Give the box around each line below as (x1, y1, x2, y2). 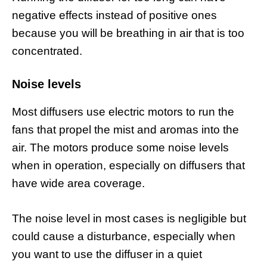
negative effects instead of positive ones (12, 8, 217, 21)
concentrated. (12, 44, 82, 57)
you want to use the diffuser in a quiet (12, 247, 202, 260)
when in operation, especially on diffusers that (12, 159, 245, 172)
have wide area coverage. (12, 177, 145, 190)
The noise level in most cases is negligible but (12, 212, 246, 225)
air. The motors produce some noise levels (12, 141, 229, 154)
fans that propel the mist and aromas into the (12, 123, 239, 136)
